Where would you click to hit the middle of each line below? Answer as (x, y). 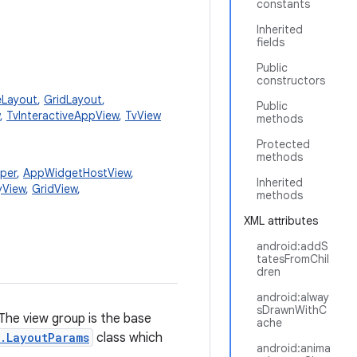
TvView (143, 116)
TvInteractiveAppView (63, 116)
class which (128, 338)
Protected (283, 144)
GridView (55, 189)
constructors (291, 80)
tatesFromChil (293, 259)
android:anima (294, 348)
